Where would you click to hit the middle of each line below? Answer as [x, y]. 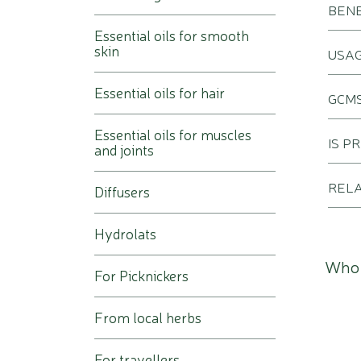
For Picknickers [141, 275]
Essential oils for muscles [173, 134]
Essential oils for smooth [172, 35]
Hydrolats [125, 233]
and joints [124, 149]
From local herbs [148, 317]
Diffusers [122, 191]
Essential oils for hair [160, 92]
